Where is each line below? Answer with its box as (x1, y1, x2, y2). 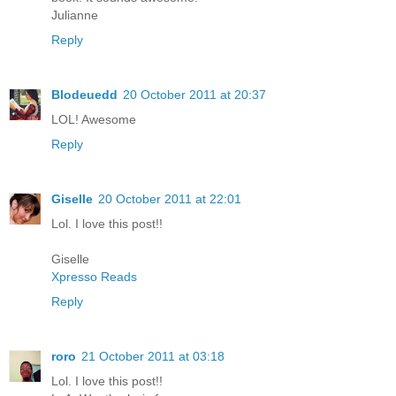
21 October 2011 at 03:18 (81, 349, 225, 364)
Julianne (51, 8, 98, 23)
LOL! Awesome (51, 112, 136, 127)
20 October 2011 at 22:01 (98, 192, 241, 207)
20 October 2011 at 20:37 (123, 88, 266, 103)
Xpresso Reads (51, 270, 137, 285)
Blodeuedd (51, 88, 118, 103)
